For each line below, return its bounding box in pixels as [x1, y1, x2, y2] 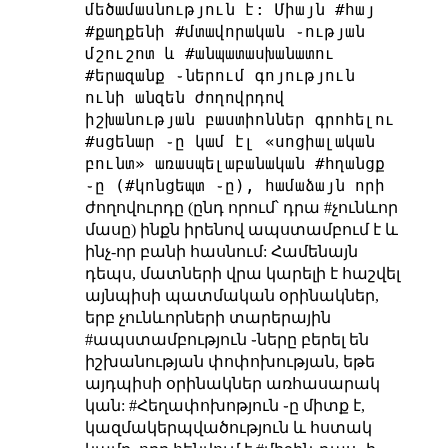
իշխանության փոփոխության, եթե [84, 353, 375, 371]
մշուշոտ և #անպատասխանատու [84, 44, 335, 64]
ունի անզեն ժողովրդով [84, 88, 285, 108]
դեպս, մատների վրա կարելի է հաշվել [84, 265, 400, 283]
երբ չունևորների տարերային [84, 309, 331, 327]
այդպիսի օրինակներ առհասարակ [84, 375, 380, 393]
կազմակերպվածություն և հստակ [84, 419, 372, 437]
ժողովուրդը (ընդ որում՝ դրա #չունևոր [84, 199, 398, 217]
